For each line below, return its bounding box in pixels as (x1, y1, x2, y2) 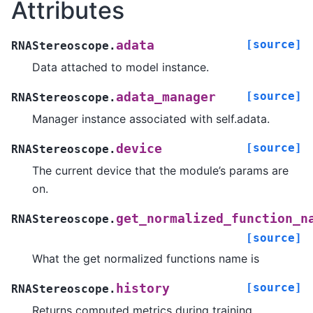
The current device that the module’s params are (32, 163, 289, 178)
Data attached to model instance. (32, 60, 209, 75)
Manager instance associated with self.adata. (32, 112, 270, 126)
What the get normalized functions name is (32, 252, 259, 266)
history (116, 282, 170, 296)
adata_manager (116, 90, 216, 105)
